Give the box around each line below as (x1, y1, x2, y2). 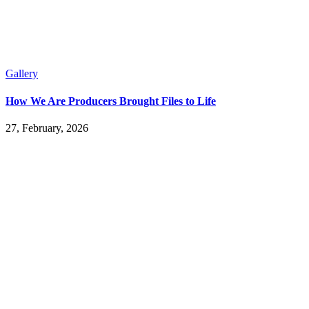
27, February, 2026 (6, 121, 88, 134)
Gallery (6, 68, 38, 80)
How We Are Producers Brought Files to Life (6, 94, 216, 107)
